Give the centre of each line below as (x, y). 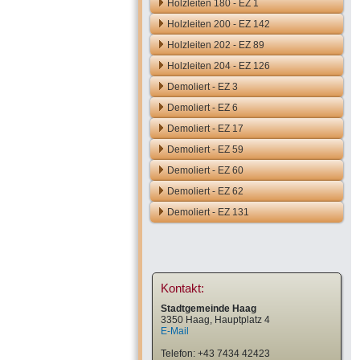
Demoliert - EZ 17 (205, 129)
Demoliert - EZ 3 (202, 87)
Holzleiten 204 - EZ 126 (219, 66)
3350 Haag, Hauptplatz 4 (215, 320)
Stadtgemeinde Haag (209, 309)
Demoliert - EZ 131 (208, 212)
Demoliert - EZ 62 (205, 191)
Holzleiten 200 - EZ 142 (219, 24)
